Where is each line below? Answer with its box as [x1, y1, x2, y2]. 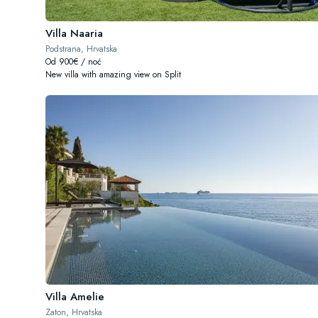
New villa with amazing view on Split [45, 68, 181, 81]
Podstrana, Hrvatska [45, 43, 117, 55]
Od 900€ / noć [45, 55, 102, 68]
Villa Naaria [45, 26, 103, 41]
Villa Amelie [45, 289, 104, 305]
